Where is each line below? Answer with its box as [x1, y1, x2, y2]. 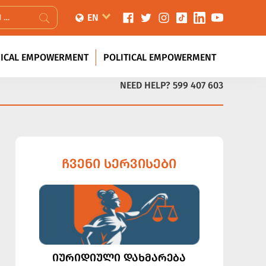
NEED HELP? [120, 80, 173, 91]
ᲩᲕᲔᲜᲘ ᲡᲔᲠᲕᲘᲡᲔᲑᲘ [62, 156, 177, 172]
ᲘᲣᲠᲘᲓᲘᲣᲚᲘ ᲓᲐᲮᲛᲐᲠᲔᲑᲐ [52, 251, 186, 264]
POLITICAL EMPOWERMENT [103, 52, 216, 63]
